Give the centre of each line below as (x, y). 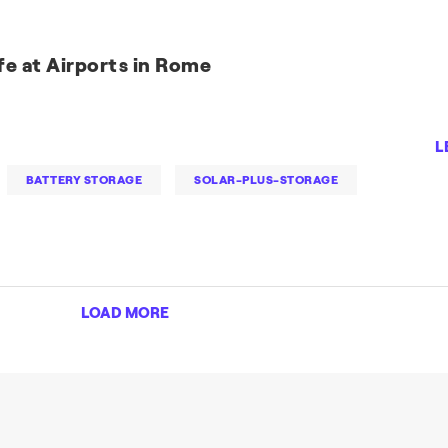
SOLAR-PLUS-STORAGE (266, 180)
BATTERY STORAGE (84, 180)
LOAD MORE (125, 313)
